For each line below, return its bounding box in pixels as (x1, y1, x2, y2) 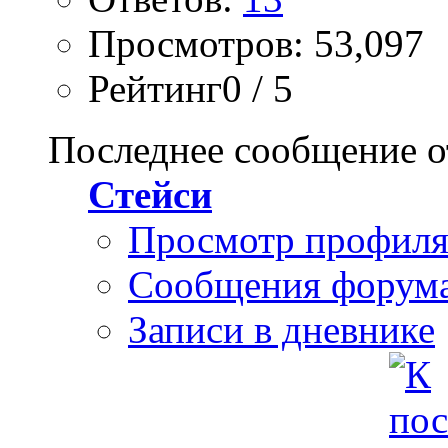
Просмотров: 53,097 (88, 22, 424, 66)
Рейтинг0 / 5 (88, 67, 293, 111)
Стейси (88, 173, 212, 217)
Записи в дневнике (128, 308, 435, 352)
